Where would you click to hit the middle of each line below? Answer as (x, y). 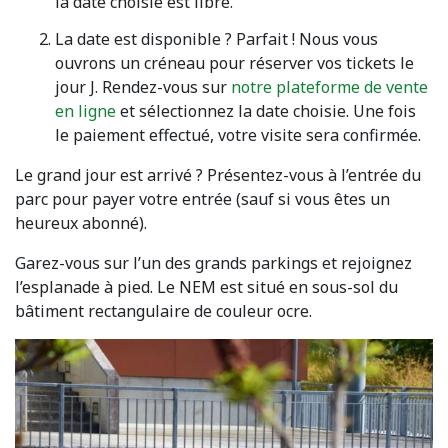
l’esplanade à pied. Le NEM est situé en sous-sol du (206, 286)
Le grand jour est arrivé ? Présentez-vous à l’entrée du (218, 174)
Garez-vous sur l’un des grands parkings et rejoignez (213, 262)
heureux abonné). (81, 222)
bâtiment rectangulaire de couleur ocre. (163, 310)
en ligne (85, 110)
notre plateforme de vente (329, 86)
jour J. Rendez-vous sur (143, 86)
